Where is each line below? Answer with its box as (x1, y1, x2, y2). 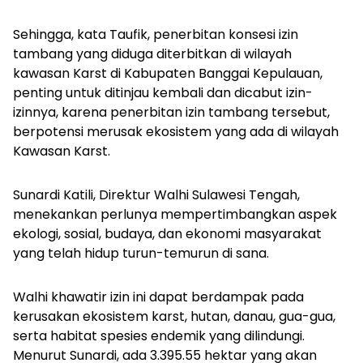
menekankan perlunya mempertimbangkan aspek (13, 205, 337, 224)
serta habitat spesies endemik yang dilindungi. (13, 327, 305, 345)
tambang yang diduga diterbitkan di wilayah (13, 45, 292, 63)
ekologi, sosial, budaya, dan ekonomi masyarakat (13, 224, 322, 243)
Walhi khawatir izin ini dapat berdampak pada (13, 288, 304, 306)
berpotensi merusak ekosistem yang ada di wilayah (13, 122, 339, 141)
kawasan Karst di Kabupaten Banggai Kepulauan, (13, 64, 322, 83)
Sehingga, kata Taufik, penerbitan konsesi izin (13, 25, 298, 44)
